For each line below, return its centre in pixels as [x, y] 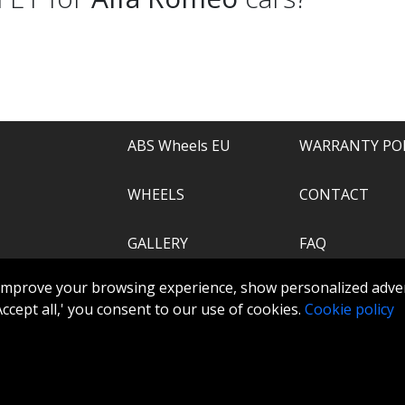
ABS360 [325, 292]
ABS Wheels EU [179, 146]
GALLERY [158, 243]
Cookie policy [349, 309]
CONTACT [334, 194]
